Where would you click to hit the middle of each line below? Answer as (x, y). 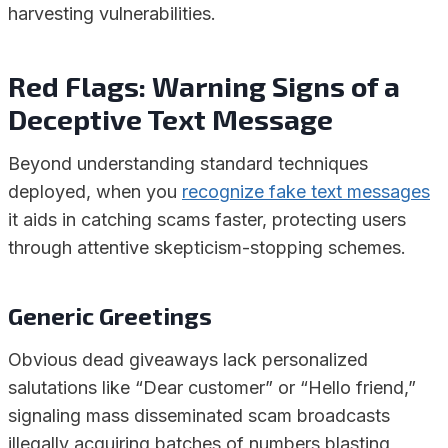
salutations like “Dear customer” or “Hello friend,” (212, 387)
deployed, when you (95, 191)
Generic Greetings (110, 315)
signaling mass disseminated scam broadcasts (199, 415)
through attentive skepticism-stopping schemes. (207, 247)
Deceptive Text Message (170, 119)
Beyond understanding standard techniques (188, 163)
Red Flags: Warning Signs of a (204, 86)
